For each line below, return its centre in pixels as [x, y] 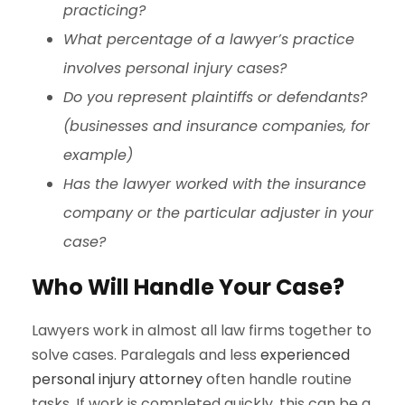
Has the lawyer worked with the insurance [215, 184]
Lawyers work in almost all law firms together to [202, 331]
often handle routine [277, 380]
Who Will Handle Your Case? [188, 287]
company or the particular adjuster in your [218, 213]
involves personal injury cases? [175, 69]
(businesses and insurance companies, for [217, 127]
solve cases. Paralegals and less [146, 355]
